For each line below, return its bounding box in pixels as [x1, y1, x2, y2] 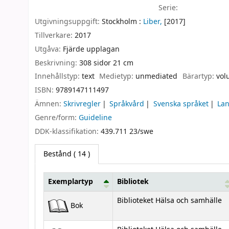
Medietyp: [99, 71, 136, 82]
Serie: [158, 3, 178, 14]
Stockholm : [102, 16, 141, 28]
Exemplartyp [48, 176, 93, 188]
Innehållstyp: [35, 71, 82, 82]
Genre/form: [35, 112, 79, 123]
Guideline [79, 112, 112, 123]
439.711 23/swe [101, 126, 153, 137]
